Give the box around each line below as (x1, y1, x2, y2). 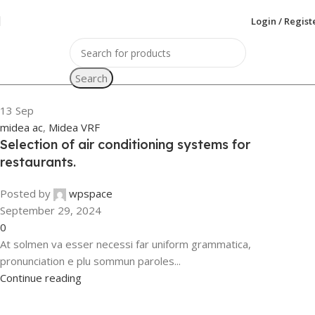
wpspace (69, 186, 112, 200)
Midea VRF (49, 120, 100, 134)
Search (75, 71, 108, 85)
